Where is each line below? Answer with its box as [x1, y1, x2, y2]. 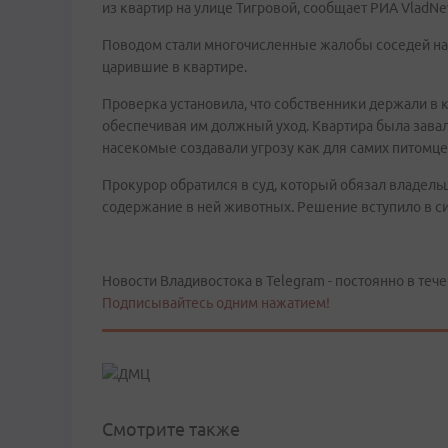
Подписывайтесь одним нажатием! [102, 295, 330, 311]
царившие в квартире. [102, 59, 247, 75]
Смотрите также [102, 419, 240, 440]
